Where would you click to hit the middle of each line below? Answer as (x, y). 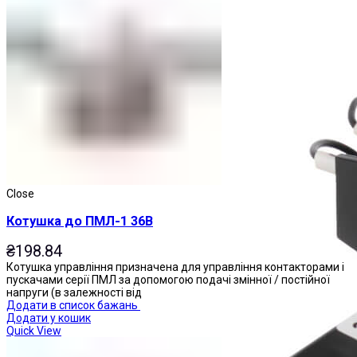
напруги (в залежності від (74, 292)
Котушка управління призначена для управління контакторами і (175, 267)
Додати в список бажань (72, 305)
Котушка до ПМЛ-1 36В (80, 221)
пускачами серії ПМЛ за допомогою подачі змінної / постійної (168, 280)
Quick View (34, 331)
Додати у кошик (49, 318)
